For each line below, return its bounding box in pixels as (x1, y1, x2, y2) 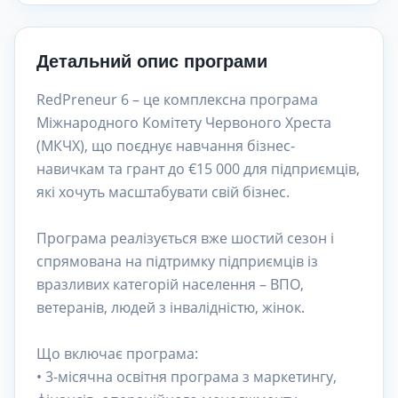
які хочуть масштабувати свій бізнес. (36, 182, 290, 202)
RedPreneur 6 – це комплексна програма (36, 90, 318, 109)
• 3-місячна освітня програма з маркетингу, (36, 367, 337, 386)
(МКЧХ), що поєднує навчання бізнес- (36, 136, 295, 155)
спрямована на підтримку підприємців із (36, 251, 318, 271)
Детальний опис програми (36, 52, 267, 71)
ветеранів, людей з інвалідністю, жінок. (36, 298, 305, 317)
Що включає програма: (36, 344, 198, 363)
